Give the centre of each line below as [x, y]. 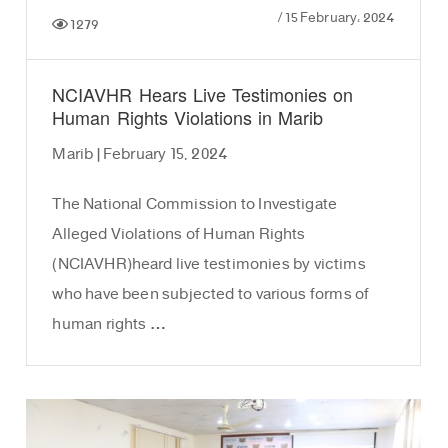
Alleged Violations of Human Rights [179, 235]
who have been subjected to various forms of [211, 295]
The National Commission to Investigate [195, 205]
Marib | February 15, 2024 [140, 155]
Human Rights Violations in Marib [188, 119]
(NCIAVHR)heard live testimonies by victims [209, 265]
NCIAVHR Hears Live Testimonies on [203, 96]
